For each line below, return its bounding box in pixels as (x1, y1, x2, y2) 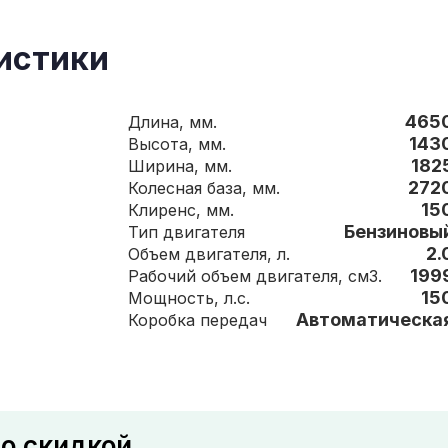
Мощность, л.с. (224, 288, 250, 308)
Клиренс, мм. (206, 200, 234, 220)
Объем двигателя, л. (277, 244, 290, 264)
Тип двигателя (163, 222, 245, 242)
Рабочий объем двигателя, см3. (348, 266, 382, 286)
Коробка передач (200, 310, 267, 330)
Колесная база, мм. (252, 178, 280, 198)
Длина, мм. (189, 112, 217, 132)
